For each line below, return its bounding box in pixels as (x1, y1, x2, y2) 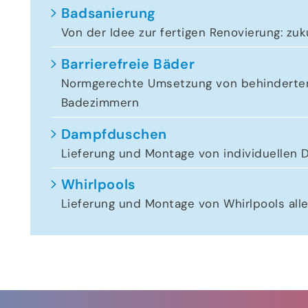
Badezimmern (60, 94, 140, 110)
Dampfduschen (60, 124, 167, 143)
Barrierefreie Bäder (60, 54, 195, 73)
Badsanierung (60, 3, 156, 22)
